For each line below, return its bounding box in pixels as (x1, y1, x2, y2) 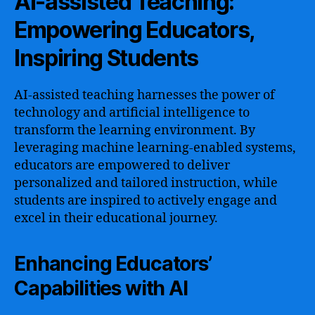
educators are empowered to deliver (14, 157, 230, 174)
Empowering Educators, (14, 15, 255, 44)
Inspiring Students (14, 44, 199, 72)
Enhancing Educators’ (14, 251, 212, 276)
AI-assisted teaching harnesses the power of (14, 86, 275, 103)
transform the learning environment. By (14, 122, 255, 139)
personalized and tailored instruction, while (14, 174, 278, 191)
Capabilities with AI (14, 276, 188, 300)
